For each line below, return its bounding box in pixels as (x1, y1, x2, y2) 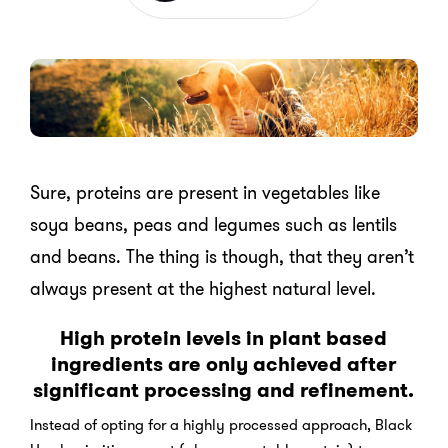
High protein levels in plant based (60, 323, 388, 352)
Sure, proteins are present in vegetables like (30, 179, 380, 206)
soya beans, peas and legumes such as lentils (30, 211, 397, 238)
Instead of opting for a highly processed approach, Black (30, 413, 412, 436)
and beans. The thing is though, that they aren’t (30, 243, 414, 270)
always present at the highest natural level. (30, 275, 376, 302)
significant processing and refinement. (33, 375, 415, 404)
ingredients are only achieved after (51, 349, 397, 378)
